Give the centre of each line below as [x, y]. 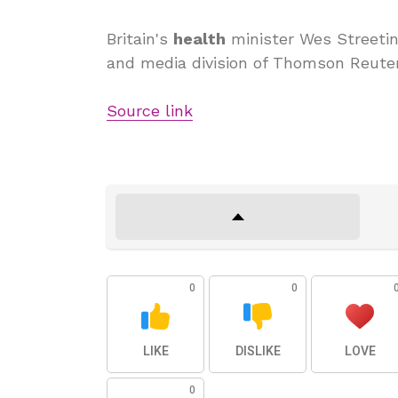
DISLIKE [258, 351]
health [199, 39]
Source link [150, 111]
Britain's [140, 39]
